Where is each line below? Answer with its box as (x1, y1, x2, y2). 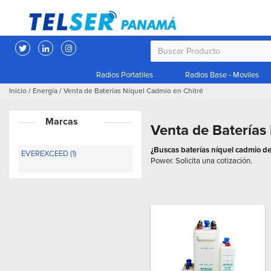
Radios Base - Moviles (185, 70, 259, 80)
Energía (33, 87, 57, 96)
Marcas (45, 116, 78, 128)
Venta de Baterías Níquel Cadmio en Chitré (64, 87, 203, 96)
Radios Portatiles (96, 70, 153, 80)
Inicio (9, 87, 27, 96)
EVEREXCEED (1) (21, 149, 76, 159)
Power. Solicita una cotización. (151, 156, 252, 166)
